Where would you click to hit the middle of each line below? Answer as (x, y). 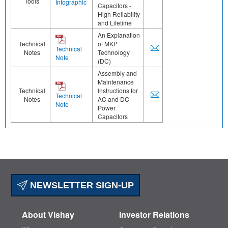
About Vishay (48, 215)
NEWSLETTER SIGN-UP (81, 186)
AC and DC (113, 99)
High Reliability (119, 14)
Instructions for (118, 91)
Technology (114, 52)
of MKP (108, 44)
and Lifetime (115, 23)
